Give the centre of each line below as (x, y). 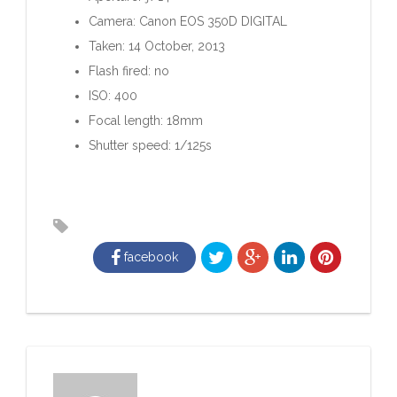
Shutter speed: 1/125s (150, 145)
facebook (149, 257)
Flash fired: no (129, 70)
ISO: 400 (113, 95)
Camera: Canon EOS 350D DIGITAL (188, 21)
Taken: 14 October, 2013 (157, 46)
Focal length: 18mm (146, 120)
